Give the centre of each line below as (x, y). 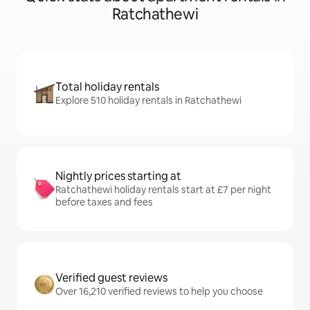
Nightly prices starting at (118, 176)
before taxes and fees (104, 202)
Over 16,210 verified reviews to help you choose (159, 291)
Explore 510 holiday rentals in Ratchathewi (148, 100)
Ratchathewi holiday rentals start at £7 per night (163, 190)
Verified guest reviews (111, 278)
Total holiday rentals (107, 87)
